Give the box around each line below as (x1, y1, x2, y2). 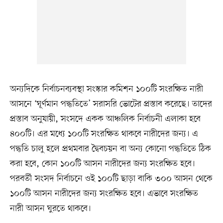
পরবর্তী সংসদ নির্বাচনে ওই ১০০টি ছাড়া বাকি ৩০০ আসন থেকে (9, 173, 213, 185)
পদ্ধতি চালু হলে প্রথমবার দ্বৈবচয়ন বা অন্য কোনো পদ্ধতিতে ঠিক (9, 143, 211, 155)
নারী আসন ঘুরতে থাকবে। (9, 203, 91, 215)
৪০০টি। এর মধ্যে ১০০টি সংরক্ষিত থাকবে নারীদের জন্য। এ (9, 128, 198, 140)
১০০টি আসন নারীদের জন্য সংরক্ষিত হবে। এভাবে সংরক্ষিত (9, 188, 198, 200)
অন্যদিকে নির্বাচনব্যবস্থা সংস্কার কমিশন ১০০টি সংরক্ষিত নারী (9, 83, 203, 96)
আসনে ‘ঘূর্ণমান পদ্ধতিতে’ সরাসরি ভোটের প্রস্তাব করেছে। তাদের (9, 98, 212, 111)
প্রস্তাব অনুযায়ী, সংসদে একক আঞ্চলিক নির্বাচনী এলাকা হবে (9, 113, 201, 125)
